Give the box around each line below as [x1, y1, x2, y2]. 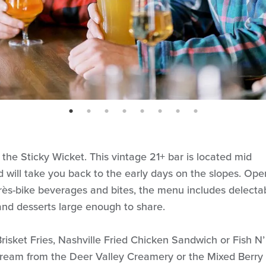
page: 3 [103, 103, 112, 121]
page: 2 [85, 103, 94, 121]
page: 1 [68, 103, 76, 121]
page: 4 [121, 103, 129, 121]
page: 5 [139, 103, 147, 121]
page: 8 [192, 103, 201, 121]
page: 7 [175, 103, 183, 121]
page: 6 [157, 103, 165, 121]
